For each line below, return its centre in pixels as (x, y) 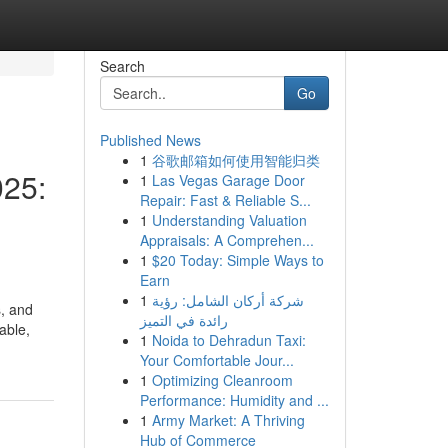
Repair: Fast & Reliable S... (225, 200)
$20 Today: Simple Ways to (237, 260)
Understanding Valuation (229, 220)
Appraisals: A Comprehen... (226, 240)
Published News (150, 140)
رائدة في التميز (183, 320)
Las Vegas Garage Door (228, 180)
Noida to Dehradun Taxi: (228, 340)
